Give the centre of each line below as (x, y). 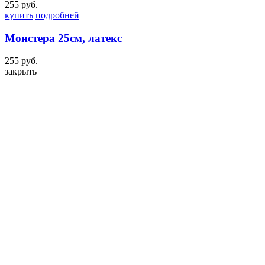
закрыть (21, 72)
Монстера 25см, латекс (63, 38)
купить (19, 15)
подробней (57, 15)
